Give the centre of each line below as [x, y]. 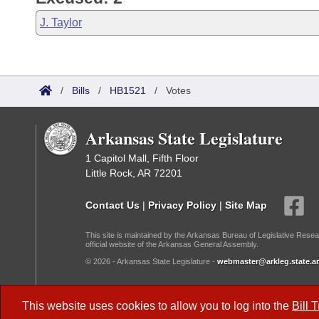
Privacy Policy [182, 205]
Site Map [246, 205]
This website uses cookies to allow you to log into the [157, 306]
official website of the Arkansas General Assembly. [172, 244]
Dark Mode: [116, 297]
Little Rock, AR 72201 [134, 173]
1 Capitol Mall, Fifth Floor [142, 158]
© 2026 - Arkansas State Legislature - [151, 261]
